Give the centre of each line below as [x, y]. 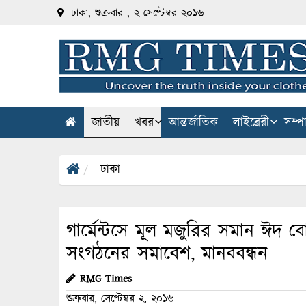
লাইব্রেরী [251, 123]
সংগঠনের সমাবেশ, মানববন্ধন [167, 254]
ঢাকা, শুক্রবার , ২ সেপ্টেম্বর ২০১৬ [135, 13]
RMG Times [106, 279]
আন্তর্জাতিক [193, 123]
